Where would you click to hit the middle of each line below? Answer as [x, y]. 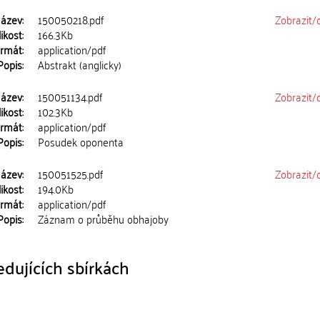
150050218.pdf [71, 19]
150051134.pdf [70, 96]
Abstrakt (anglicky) [80, 64]
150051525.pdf [71, 174]
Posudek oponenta [81, 141]
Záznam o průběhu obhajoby [104, 219]
